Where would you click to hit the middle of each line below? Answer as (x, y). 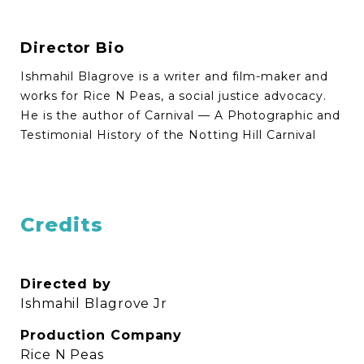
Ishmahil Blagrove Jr (94, 304)
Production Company (102, 336)
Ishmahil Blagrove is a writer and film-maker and (175, 77)
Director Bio (72, 48)
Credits (62, 225)
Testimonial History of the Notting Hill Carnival (169, 135)
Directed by (66, 284)
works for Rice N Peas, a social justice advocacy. (174, 96)
